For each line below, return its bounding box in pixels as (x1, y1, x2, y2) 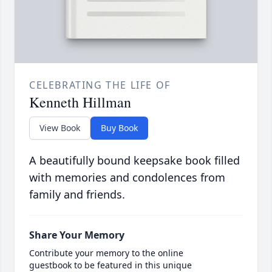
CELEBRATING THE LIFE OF (29, 78, 171, 92)
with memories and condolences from (29, 170, 225, 185)
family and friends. (29, 187, 125, 202)
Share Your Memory (29, 228, 124, 242)
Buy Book (101, 122, 138, 134)
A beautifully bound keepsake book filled (29, 153, 240, 168)
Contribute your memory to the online (29, 247, 183, 259)
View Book (39, 122, 80, 134)
